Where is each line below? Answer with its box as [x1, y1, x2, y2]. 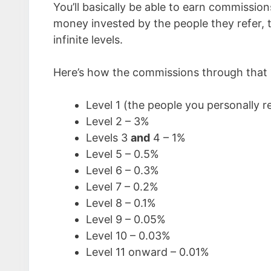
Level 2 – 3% [86, 115, 149, 128]
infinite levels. [53, 33, 123, 46]
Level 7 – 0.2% [86, 180, 158, 193]
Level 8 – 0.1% [86, 197, 156, 209]
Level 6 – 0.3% [86, 164, 159, 177]
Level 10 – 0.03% [86, 229, 171, 242]
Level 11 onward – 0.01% [86, 246, 209, 258]
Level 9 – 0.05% [86, 213, 166, 226]
